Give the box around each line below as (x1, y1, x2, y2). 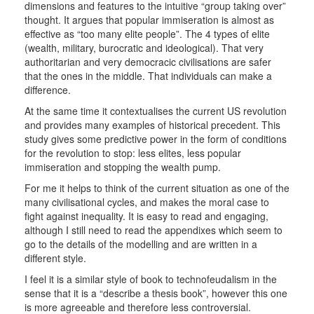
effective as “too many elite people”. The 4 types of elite (25, 27, 270, 41)
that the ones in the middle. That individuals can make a (25, 69, 272, 83)
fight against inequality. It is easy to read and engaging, (25, 209, 268, 223)
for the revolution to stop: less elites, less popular (25, 146, 241, 160)
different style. (25, 251, 86, 265)
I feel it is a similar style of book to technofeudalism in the (25, 272, 277, 286)
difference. (25, 83, 71, 97)
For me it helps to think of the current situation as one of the (25, 181, 289, 195)
